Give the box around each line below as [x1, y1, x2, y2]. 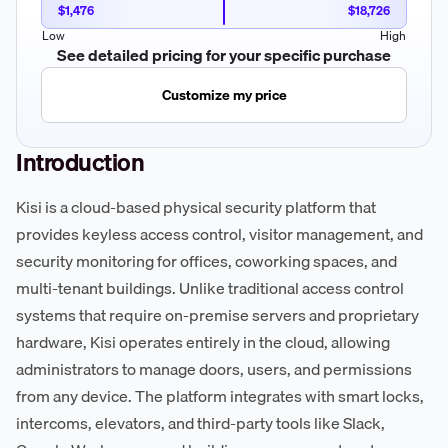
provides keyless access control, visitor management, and [16, 220, 423, 247]
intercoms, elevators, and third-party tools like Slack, [16, 409, 385, 436]
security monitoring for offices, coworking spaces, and [16, 247, 397, 274]
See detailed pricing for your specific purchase [57, 41, 391, 68]
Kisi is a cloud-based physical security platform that [16, 193, 376, 220]
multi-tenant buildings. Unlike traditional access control [16, 274, 404, 301]
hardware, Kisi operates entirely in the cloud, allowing [16, 328, 390, 355]
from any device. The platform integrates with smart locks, [16, 382, 424, 409]
